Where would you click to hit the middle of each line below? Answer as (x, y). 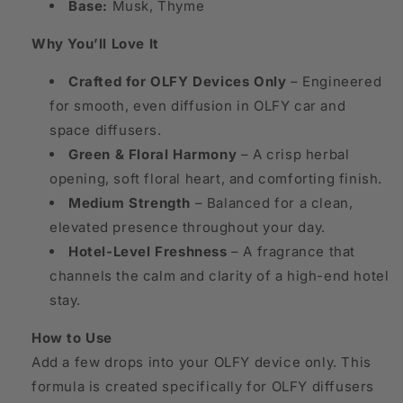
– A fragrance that (291, 252)
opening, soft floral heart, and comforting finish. (216, 179)
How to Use (72, 338)
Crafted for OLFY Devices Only (178, 82)
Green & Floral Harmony (153, 155)
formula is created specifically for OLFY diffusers (203, 387)
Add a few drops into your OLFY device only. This (201, 363)
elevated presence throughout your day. (188, 228)
